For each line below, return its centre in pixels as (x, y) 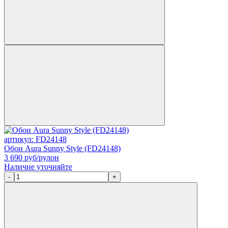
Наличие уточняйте (38, 166)
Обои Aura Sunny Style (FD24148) (62, 148)
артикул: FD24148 (35, 139)
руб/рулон (41, 157)
